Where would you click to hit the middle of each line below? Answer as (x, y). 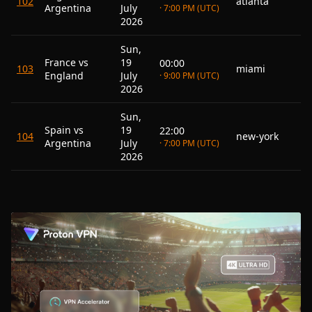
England (64, 76)
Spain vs (64, 130)
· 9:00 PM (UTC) (189, 76)
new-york (257, 136)
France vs (67, 62)
